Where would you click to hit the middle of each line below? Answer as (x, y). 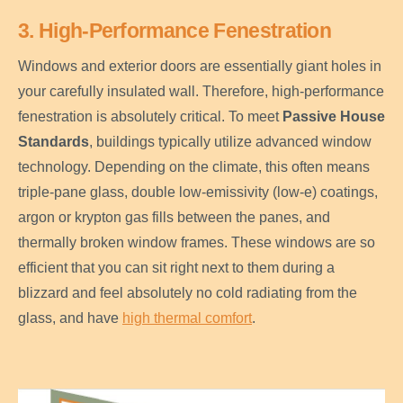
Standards (54, 142)
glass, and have (70, 318)
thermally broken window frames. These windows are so (197, 242)
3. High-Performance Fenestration (175, 31)
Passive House (334, 116)
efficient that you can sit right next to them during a (176, 268)
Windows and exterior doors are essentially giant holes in (200, 66)
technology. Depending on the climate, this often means (194, 167)
